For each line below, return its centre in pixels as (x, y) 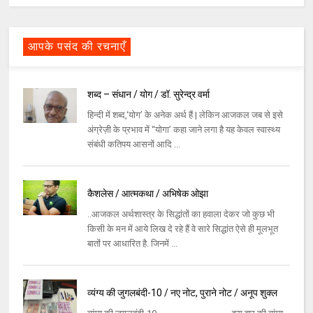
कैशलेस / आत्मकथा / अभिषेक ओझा (147, 194)
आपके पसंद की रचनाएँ (77, 47)
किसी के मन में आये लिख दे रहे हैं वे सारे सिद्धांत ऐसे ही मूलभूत (182, 229)
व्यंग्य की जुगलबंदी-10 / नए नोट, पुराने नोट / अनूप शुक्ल (182, 293)
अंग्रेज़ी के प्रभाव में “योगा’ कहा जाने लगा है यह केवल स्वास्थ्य (183, 130)
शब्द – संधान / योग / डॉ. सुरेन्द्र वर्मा (148, 95)
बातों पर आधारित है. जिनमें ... (132, 244)
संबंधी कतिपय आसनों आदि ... (133, 145)
